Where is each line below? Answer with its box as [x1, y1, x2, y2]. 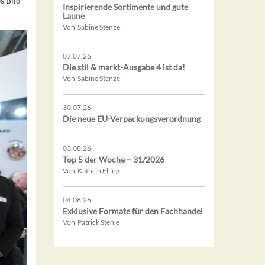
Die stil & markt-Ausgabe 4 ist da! [63, 62, 185, 73]
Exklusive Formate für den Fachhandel [63, 206, 203, 216]
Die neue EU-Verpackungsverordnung [63, 114, 201, 124]
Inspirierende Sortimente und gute [63, 2, 188, 12]
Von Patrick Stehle [63, 218, 119, 227]
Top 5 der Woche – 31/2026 [63, 154, 164, 165]
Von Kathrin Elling [63, 166, 119, 176]
